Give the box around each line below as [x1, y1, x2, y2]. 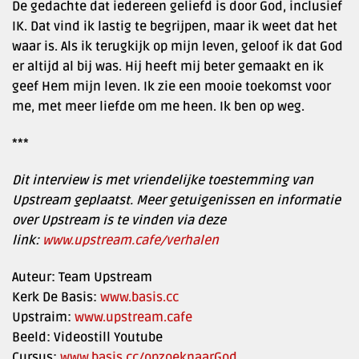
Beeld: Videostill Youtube [12, 329, 163, 345]
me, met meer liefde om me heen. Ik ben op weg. [12, 99, 305, 115]
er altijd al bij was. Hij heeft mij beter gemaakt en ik [12, 58, 324, 75]
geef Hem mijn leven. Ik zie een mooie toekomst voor [12, 79, 331, 95]
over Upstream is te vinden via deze [12, 212, 226, 228]
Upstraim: [12, 309, 75, 325]
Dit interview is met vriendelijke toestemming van [12, 171, 313, 188]
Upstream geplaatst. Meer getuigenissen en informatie [12, 192, 341, 208]
